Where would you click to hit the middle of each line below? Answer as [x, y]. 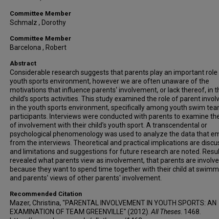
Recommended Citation [46, 194]
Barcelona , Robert [38, 47]
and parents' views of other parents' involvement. [86, 178]
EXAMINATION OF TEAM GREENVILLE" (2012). [80, 212]
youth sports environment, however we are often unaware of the [109, 81]
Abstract [23, 63]
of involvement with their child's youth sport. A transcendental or [109, 125]
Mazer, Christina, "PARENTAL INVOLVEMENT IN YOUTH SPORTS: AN [113, 203]
